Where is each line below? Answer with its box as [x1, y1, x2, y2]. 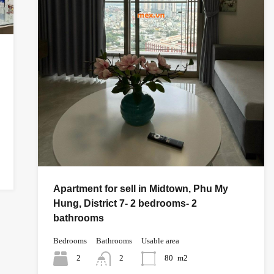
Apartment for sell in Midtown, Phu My [53, 183, 228, 194]
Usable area [141, 235, 179, 245]
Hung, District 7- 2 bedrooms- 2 [53, 198, 197, 209]
